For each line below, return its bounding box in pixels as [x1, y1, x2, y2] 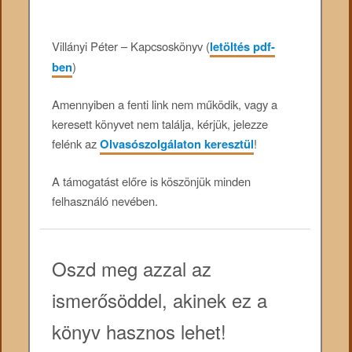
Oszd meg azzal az [52, 254, 212, 282]
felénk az [52, 135, 101, 152]
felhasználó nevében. [52, 192, 159, 210]
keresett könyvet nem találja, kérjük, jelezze [52, 115, 269, 133]
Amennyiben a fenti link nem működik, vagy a [52, 96, 278, 113]
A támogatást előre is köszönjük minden [52, 173, 251, 190]
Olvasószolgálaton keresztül [100, 135, 255, 153]
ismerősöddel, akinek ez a [52, 285, 268, 313]
